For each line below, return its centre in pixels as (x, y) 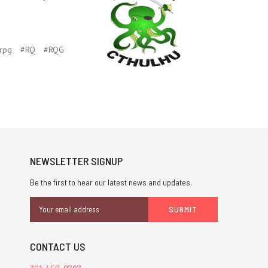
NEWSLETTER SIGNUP (76, 161)
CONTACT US (57, 246)
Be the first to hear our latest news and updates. (111, 182)
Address (44, 215)
